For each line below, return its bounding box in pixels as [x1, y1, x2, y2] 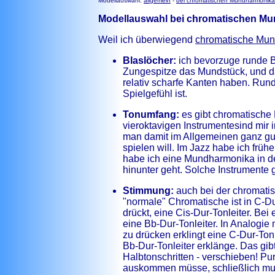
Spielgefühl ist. [123, 88, 187, 99]
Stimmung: [123, 185, 174, 196]
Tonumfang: [123, 109, 179, 120]
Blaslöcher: [123, 55, 176, 66]
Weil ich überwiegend [98, 34, 195, 45]
